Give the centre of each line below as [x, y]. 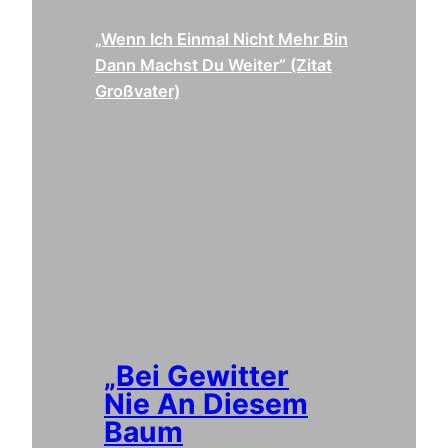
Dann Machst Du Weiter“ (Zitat [213, 65]
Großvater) [137, 91]
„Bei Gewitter [196, 376]
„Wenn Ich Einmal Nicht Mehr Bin [221, 39]
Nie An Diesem [206, 404]
